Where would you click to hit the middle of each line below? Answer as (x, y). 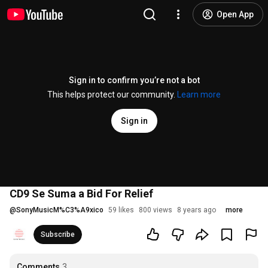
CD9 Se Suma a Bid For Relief (81, 194)
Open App (235, 14)
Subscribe (58, 234)
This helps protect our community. (112, 95)
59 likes (121, 210)
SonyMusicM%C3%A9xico (60, 210)
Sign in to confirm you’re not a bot (134, 80)
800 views (156, 210)
